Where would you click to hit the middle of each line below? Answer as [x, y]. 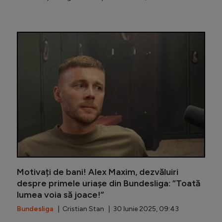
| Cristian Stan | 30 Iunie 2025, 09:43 [116, 209]
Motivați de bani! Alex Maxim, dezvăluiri [98, 172]
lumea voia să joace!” [60, 194]
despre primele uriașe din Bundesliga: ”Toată [109, 183]
